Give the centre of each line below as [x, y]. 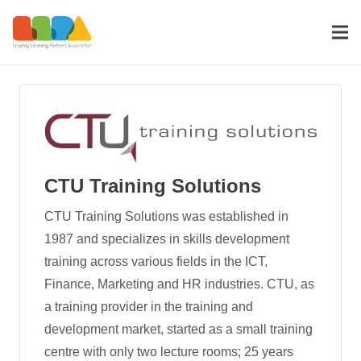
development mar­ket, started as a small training [178, 329]
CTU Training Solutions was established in [166, 216]
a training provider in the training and [149, 306]
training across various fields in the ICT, [156, 261]
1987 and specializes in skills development [167, 239]
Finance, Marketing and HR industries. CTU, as [179, 284]
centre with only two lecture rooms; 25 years [169, 351]
